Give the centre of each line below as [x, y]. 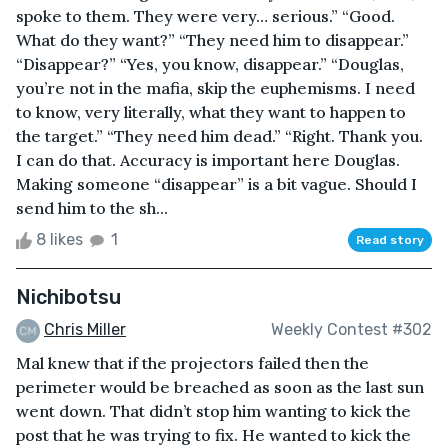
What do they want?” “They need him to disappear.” [212, 39]
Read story [390, 239]
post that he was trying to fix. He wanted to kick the [213, 434]
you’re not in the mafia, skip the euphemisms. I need [215, 87]
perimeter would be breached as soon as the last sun [220, 386]
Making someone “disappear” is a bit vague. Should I [216, 183]
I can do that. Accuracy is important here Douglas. [208, 159]
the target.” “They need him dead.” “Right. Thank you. [219, 135]
